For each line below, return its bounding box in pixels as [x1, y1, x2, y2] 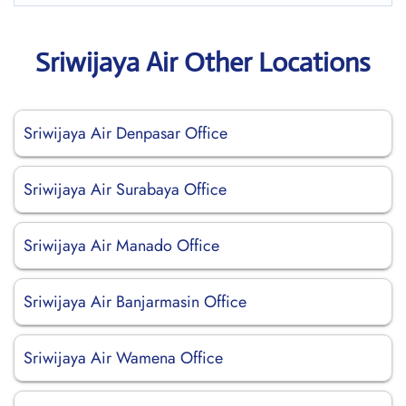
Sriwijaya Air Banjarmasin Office [24, 290, 246, 314]
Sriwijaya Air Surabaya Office [24, 178, 227, 201]
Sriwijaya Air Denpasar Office [24, 121, 227, 145]
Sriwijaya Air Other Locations [35, 45, 371, 79]
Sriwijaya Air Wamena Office [24, 346, 223, 370]
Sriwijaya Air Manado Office [24, 234, 219, 257]
